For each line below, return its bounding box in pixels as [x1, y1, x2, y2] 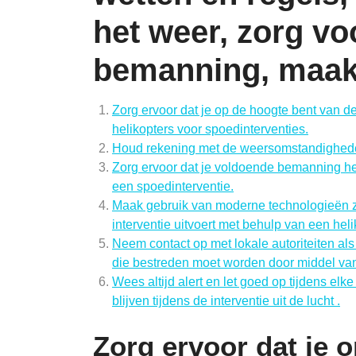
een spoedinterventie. [112, 180, 234, 193]
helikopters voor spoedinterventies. [112, 122, 308, 136]
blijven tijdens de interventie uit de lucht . [112, 294, 340, 308]
